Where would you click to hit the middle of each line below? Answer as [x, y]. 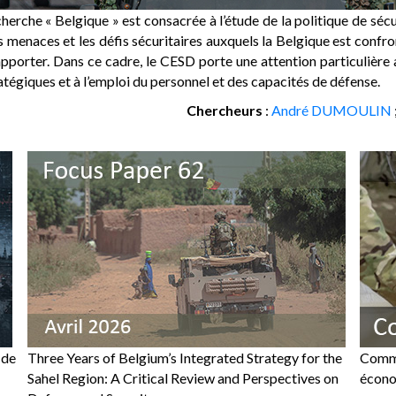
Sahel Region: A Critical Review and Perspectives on [183, 377]
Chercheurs [224, 110]
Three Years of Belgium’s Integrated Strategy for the [184, 357]
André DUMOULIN [331, 110]
